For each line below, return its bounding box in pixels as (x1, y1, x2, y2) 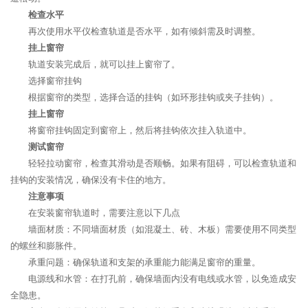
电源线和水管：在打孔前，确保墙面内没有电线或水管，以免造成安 (28, 274, 296, 284)
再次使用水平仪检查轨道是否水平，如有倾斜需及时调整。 (28, 26, 261, 36)
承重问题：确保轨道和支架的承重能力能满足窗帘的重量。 (28, 257, 261, 267)
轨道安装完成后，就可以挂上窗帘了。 (28, 59, 180, 69)
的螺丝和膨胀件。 (10, 241, 82, 251)
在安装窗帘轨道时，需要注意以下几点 (28, 208, 180, 218)
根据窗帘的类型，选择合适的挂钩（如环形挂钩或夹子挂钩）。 (28, 92, 278, 102)
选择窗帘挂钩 (28, 76, 82, 86)
